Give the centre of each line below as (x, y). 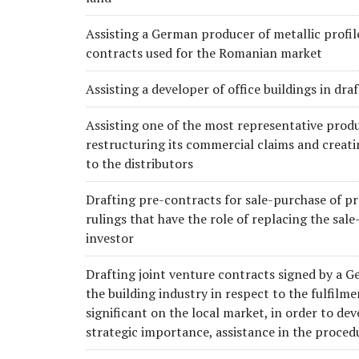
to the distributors (139, 163)
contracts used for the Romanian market (204, 52)
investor (110, 238)
